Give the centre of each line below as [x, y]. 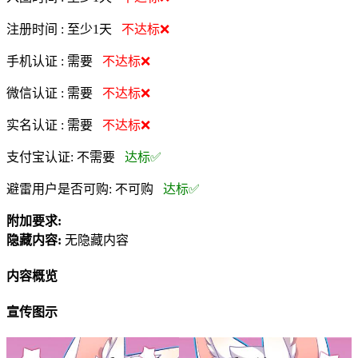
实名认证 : [35, 125]
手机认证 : [37, 61]
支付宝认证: [42, 157]
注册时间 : [37, 29]
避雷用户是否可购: [61, 189]
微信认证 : [37, 93]
